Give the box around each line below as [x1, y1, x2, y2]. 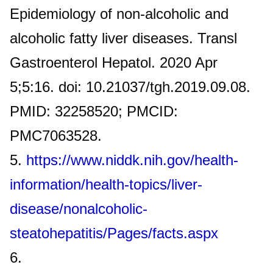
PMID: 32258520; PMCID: [10, 102, 178, 119]
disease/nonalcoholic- [10, 200, 147, 217]
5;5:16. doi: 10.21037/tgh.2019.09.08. [10, 78, 250, 95]
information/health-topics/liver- [10, 175, 202, 193]
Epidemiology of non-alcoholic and [10, 5, 229, 22]
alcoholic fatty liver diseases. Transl [10, 29, 237, 46]
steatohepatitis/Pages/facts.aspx [10, 224, 218, 241]
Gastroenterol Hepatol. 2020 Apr [10, 54, 218, 71]
